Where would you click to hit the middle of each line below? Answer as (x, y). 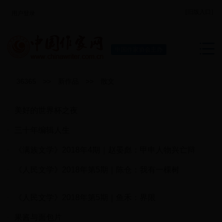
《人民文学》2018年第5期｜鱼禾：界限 (85, 198)
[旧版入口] (199, 12)
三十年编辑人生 (42, 130)
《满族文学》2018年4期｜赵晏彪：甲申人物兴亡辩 (105, 150)
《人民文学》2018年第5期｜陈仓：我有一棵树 (97, 170)
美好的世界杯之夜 (46, 111)
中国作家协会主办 (139, 50)
